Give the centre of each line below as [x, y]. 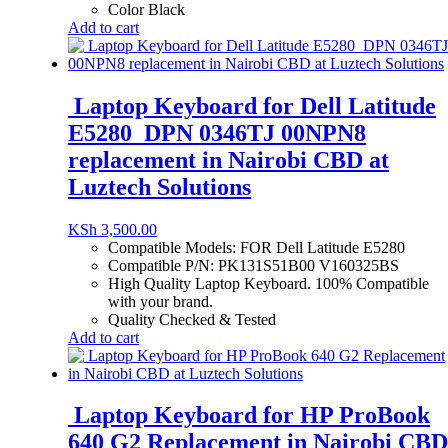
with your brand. [160, 301]
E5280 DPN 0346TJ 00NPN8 [217, 132]
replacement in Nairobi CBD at [228, 159]
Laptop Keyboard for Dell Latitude [252, 105]
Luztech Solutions [159, 186]
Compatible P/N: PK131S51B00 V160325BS [253, 265]
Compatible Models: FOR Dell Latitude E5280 [256, 247]
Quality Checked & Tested [192, 319]
